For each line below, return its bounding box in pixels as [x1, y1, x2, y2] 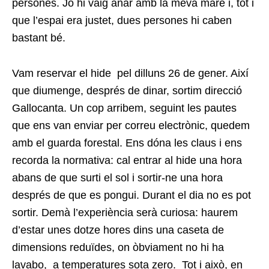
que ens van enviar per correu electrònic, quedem [12, 119, 250, 131]
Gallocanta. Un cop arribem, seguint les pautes [12, 101, 237, 114]
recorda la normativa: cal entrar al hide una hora [12, 154, 242, 166]
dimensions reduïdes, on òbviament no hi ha [12, 241, 224, 253]
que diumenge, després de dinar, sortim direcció [12, 84, 242, 97]
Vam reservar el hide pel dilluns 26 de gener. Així [12, 67, 249, 79]
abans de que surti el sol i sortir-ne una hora [12, 171, 223, 184]
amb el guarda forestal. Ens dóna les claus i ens [12, 136, 242, 149]
